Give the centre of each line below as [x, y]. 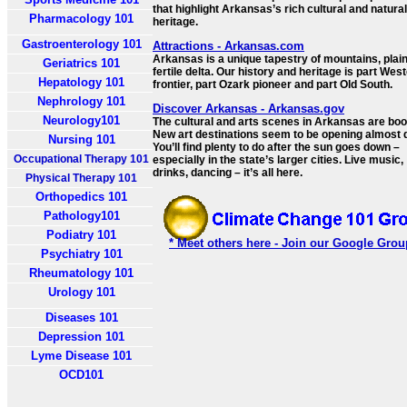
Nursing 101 [81, 139]
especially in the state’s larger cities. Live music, [278, 160]
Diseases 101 [81, 318]
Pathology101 [81, 216]
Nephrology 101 [81, 101]
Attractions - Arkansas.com [228, 46]
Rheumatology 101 [81, 273]
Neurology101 [81, 120]
